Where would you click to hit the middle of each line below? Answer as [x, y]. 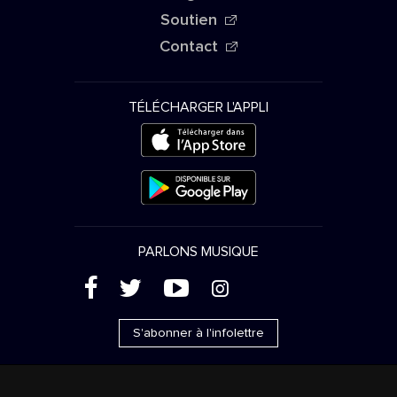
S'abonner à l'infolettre [198, 333]
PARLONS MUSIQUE [198, 251]
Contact [189, 47]
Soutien [189, 20]
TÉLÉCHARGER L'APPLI [198, 107]
